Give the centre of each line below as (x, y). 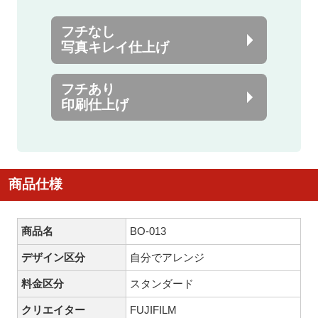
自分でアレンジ (168, 257)
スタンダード (162, 283)
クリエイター (54, 309)
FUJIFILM (154, 309)
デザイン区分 (54, 257)
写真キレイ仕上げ (115, 48)
